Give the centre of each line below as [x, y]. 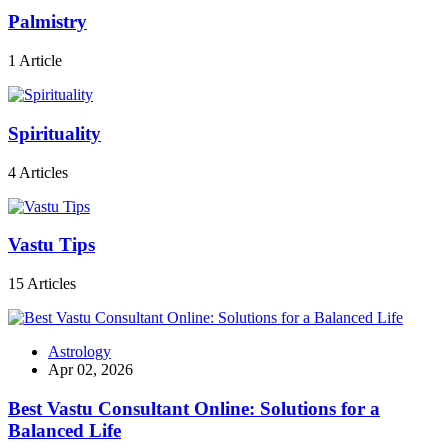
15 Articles [42, 283]
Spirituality [54, 133]
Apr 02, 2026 [90, 369]
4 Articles [38, 172]
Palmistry [47, 22]
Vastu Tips [51, 245]
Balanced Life [64, 430]
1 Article [35, 61]
